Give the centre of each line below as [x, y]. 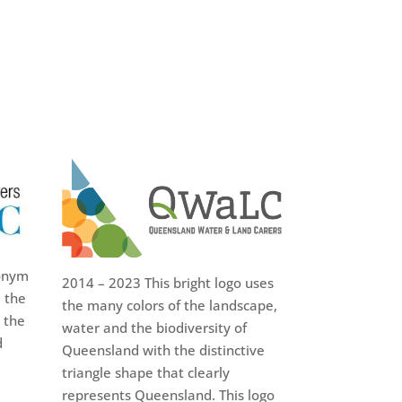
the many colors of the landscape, [169, 306]
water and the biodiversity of [154, 328]
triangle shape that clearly [145, 373]
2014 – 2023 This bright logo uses [167, 283]
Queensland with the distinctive [163, 350]
